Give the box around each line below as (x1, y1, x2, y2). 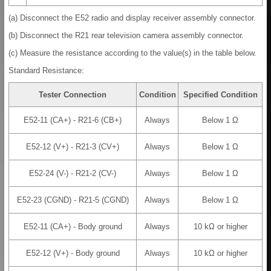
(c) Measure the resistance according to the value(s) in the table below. (8, 48, 256, 58)
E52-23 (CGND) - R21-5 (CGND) (16, 195, 129, 205)
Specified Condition (183, 90, 258, 100)
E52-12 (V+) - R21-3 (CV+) (26, 142, 119, 152)
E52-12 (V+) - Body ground (25, 249, 120, 258)
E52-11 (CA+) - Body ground (23, 222, 122, 232)
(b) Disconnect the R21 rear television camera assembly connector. (8, 31, 244, 41)
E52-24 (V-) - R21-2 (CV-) (29, 169, 116, 178)
